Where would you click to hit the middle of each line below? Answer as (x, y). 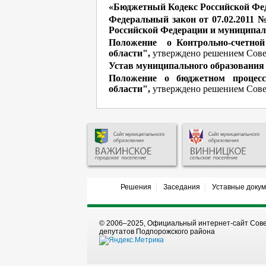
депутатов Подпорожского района (157, 231)
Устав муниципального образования (186, 66)
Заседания (181, 187)
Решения (136, 187)
